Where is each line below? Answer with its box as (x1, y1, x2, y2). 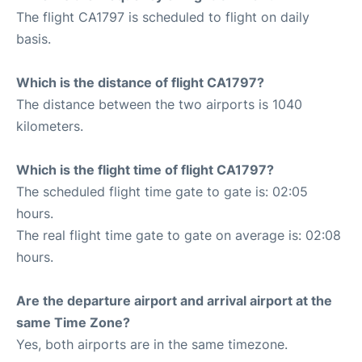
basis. (16, 31, 51, 48)
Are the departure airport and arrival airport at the (16, 293, 332, 309)
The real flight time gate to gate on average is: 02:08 (16, 227, 341, 244)
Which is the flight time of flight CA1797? (16, 162, 274, 179)
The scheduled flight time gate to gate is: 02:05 (16, 183, 308, 200)
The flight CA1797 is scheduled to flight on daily (16, 9, 309, 26)
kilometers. (16, 118, 83, 135)
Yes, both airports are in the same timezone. (16, 336, 288, 353)
